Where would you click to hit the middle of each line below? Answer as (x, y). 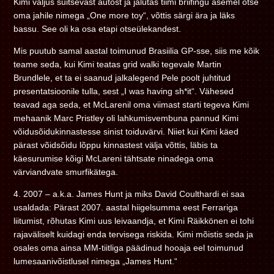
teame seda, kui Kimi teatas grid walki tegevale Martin (118, 65)
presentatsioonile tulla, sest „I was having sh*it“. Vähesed (124, 91)
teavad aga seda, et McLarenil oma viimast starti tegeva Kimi (131, 105)
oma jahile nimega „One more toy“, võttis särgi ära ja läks (124, 15)
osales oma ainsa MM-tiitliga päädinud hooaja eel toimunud (129, 248)
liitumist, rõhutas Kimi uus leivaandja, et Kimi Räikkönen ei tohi (134, 221)
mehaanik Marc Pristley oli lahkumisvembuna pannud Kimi (126, 118)
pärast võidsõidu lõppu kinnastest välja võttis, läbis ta (116, 145)
